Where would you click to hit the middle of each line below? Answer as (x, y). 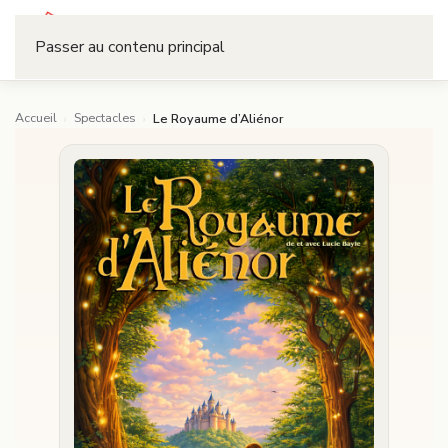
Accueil (36, 117)
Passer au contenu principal (130, 47)
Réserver (353, 39)
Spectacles (105, 117)
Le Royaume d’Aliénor (218, 118)
